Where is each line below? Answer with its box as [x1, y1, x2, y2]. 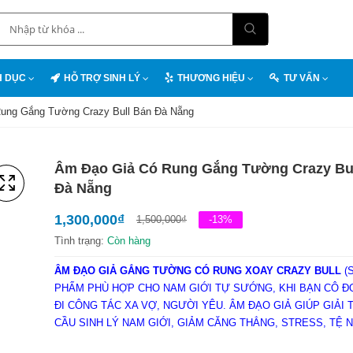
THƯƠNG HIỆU [177, 72, 245, 84]
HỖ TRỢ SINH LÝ [64, 72, 140, 84]
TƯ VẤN [284, 72, 320, 84]
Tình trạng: [54, 235, 107, 247]
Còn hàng [107, 235, 150, 247]
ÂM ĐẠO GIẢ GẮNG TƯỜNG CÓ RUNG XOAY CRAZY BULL [54, 265, 344, 277]
